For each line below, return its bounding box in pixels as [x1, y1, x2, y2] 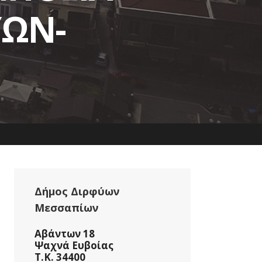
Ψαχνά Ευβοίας [35, 239, 113, 252]
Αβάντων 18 [35, 227, 95, 240]
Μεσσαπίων [35, 201, 98, 215]
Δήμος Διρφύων [35, 184, 119, 198]
